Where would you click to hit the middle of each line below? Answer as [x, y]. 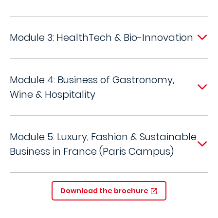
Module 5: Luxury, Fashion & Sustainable [103, 137]
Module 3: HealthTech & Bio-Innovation [101, 37]
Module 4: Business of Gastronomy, [92, 80]
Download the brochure [105, 191]
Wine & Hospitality [53, 94]
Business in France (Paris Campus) [92, 151]
